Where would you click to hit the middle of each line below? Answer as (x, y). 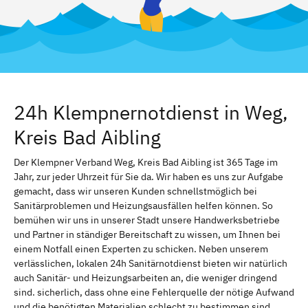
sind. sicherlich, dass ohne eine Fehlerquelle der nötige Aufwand (154, 292)
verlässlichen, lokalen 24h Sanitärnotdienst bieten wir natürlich (151, 263)
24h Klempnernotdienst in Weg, (151, 112)
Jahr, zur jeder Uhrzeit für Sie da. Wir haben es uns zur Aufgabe (148, 176)
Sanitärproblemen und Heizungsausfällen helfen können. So (143, 205)
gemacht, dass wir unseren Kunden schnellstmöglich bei (135, 191)
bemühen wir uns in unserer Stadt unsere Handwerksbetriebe (147, 220)
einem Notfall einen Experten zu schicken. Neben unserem (141, 249)
